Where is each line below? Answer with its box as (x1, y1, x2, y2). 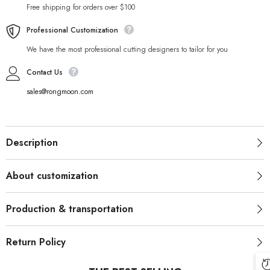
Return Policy (6, 235, 66, 250)
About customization (6, 169, 98, 183)
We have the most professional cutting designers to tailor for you (27, 44, 228, 55)
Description (6, 136, 58, 150)
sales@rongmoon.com (27, 86, 93, 98)
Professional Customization (27, 25, 118, 36)
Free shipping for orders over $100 (27, 2, 135, 13)
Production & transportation (6, 202, 133, 216)
